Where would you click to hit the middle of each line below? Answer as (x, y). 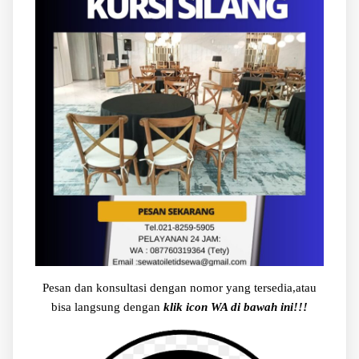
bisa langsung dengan (107, 307)
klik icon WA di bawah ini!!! (235, 307)
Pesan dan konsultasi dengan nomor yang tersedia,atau (179, 287)
